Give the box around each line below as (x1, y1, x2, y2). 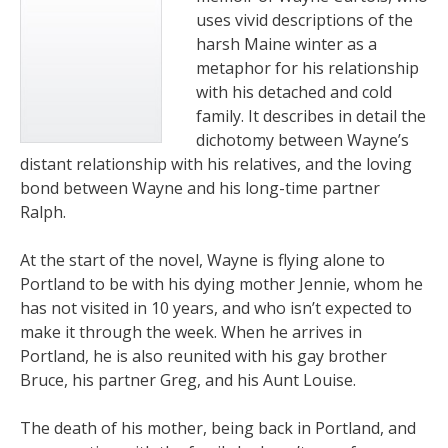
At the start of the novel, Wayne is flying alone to (20, 249, 385, 271)
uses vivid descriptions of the (196, 9, 413, 31)
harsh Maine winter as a (196, 33, 377, 55)
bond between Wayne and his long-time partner (20, 177, 380, 199)
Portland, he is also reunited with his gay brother (20, 345, 387, 367)
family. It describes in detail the (196, 105, 426, 127)
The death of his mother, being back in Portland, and (20, 417, 416, 439)
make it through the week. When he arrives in (20, 321, 362, 343)
